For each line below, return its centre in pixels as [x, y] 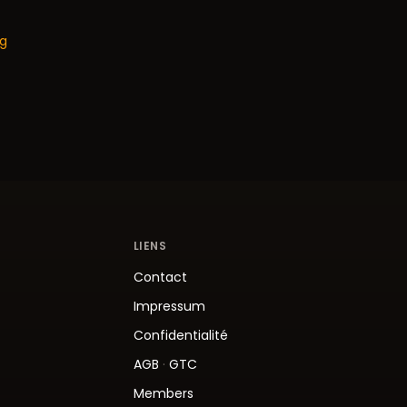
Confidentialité [180, 336]
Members [163, 394]
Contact [160, 278]
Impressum [169, 307]
